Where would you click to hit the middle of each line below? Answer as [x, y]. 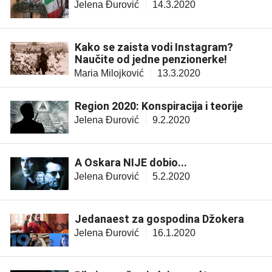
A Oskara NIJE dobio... [131, 162]
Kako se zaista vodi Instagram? [154, 47]
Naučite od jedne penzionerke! [151, 59]
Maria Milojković [109, 73]
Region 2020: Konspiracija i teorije [159, 106]
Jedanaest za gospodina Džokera [159, 219]
